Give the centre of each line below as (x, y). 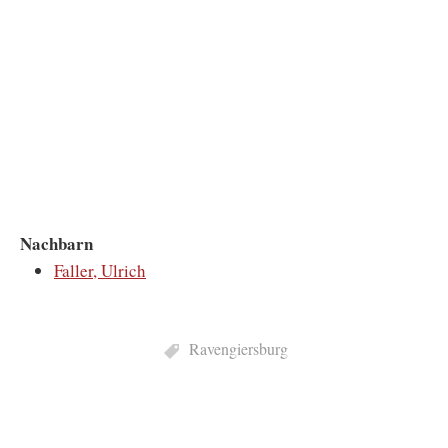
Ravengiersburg (238, 349)
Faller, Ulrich (100, 270)
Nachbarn (56, 243)
